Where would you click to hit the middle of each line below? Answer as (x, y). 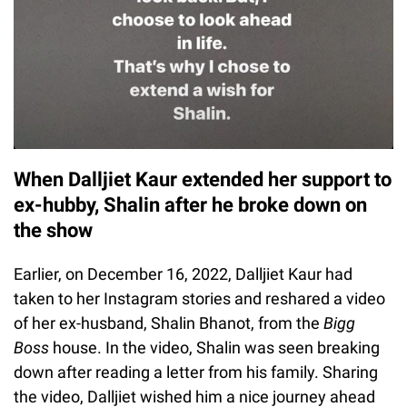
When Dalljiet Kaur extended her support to (203, 180)
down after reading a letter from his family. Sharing (196, 372)
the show (53, 231)
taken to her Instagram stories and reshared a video (199, 299)
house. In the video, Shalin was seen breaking (214, 348)
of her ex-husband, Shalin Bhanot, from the (169, 323)
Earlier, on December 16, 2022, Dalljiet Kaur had (183, 274)
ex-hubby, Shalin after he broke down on (190, 205)
